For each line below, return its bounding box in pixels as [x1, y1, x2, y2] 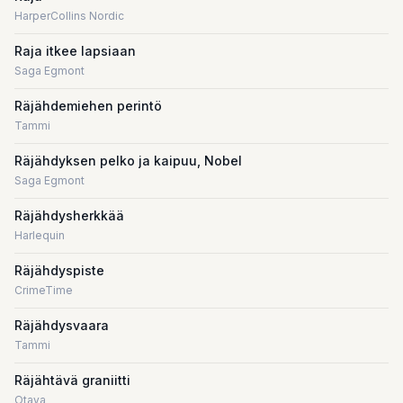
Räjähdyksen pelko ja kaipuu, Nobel [14, 153, 242, 168]
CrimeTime [14, 283, 73, 297]
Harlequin [14, 228, 65, 242]
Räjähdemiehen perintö [14, 98, 162, 113]
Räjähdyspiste [14, 263, 104, 278]
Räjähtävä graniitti [14, 372, 130, 388]
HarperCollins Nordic [14, 9, 124, 22]
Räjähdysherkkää [14, 208, 124, 223]
